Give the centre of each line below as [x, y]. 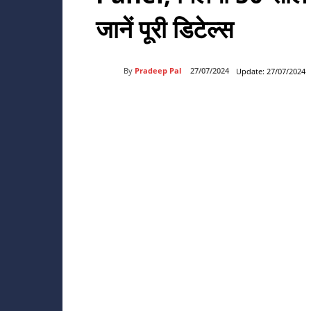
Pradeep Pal [158, 70]
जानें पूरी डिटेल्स [165, 29]
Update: [250, 71]
